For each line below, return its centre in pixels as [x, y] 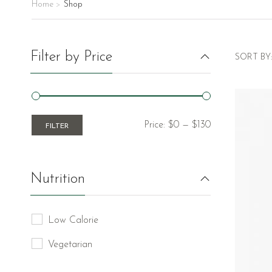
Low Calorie [73, 220]
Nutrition [58, 179]
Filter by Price [71, 57]
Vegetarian [70, 244]
